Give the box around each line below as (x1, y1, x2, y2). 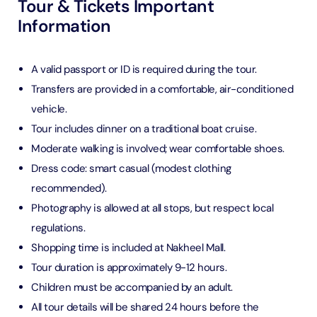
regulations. (31, 221, 85, 235)
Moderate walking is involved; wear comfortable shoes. (31, 142, 284, 156)
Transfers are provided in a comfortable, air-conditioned (31, 82, 293, 96)
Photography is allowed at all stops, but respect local (31, 201, 273, 215)
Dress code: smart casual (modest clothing (31, 161, 231, 175)
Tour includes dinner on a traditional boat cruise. (31, 122, 256, 136)
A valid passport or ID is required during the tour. (31, 62, 257, 76)
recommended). (31, 181, 107, 195)
